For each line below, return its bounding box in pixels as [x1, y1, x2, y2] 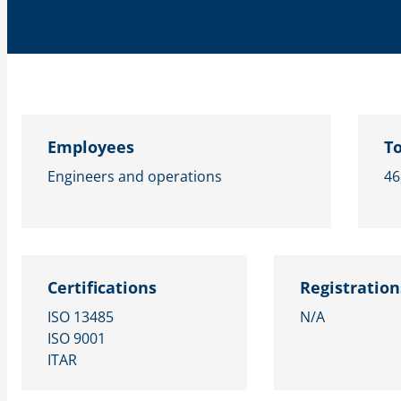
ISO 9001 [47, 328, 106, 348]
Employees [47, 135, 134, 158]
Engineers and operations [47, 166, 222, 186]
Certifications [47, 276, 157, 298]
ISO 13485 [47, 306, 114, 327]
